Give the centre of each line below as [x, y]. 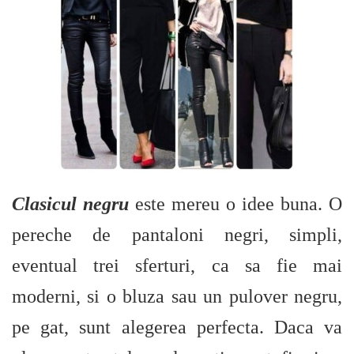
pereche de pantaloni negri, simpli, [177, 235]
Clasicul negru [70, 204]
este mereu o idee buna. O [235, 204]
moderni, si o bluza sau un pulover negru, [177, 296]
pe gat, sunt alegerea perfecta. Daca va [177, 327]
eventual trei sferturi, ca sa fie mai [177, 265]
